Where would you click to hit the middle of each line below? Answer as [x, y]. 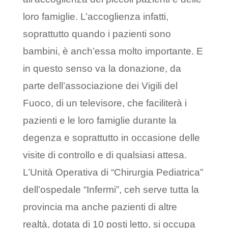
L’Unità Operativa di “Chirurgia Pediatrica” [113, 173]
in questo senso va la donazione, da [102, 69]
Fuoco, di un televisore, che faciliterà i [105, 103]
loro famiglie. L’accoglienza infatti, [95, 17]
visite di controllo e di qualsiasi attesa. [105, 155]
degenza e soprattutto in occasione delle [111, 138]
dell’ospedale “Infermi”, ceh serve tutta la [111, 190]
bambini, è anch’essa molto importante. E [113, 51]
